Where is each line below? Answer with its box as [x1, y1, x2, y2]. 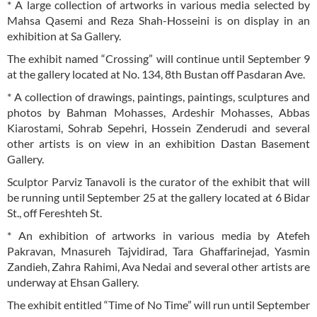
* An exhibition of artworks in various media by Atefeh [7, 229, 310, 242]
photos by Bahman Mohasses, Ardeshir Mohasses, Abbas [7, 105, 310, 119]
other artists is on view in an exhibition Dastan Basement [7, 137, 310, 150]
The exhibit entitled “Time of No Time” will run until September [7, 298, 310, 311]
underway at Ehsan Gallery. [7, 275, 139, 289]
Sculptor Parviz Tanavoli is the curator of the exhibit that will [7, 175, 310, 188]
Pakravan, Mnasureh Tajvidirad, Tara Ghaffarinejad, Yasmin [7, 244, 310, 258]
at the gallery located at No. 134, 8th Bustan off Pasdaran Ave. [7, 67, 307, 81]
